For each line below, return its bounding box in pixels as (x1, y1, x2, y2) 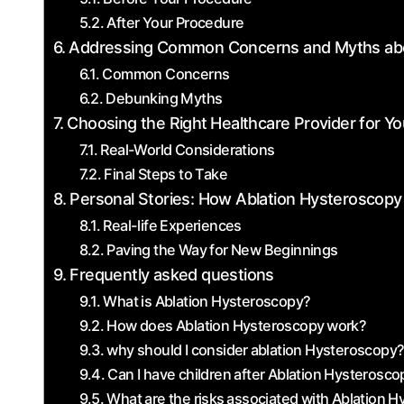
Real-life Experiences (103, 216, 242, 234)
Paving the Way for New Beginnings (106, 241, 338, 259)
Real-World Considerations (100, 141, 275, 159)
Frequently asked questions (69, 265, 274, 284)
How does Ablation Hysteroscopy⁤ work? (106, 317, 367, 335)
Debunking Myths (106, 89, 223, 107)
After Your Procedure (106, 14, 244, 32)
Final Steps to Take (104, 165, 227, 183)
